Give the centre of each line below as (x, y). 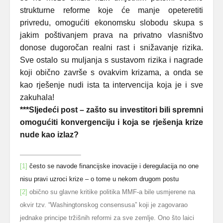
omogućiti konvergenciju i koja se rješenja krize (111, 122)
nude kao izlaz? (49, 135)
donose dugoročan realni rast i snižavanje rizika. (111, 48)
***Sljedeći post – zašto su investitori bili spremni (111, 110)
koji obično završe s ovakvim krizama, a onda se (111, 72)
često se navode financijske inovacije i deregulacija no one (114, 166)
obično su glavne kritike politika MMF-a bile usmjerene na (112, 192)
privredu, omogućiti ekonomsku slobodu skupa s (111, 23)
